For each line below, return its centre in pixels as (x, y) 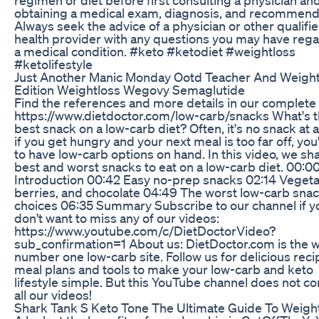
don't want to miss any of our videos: (117, 218)
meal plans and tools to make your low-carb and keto (164, 269)
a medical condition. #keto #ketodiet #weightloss (155, 51)
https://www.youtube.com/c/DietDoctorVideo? (145, 230)
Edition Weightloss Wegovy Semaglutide (130, 89)
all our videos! (53, 294)
